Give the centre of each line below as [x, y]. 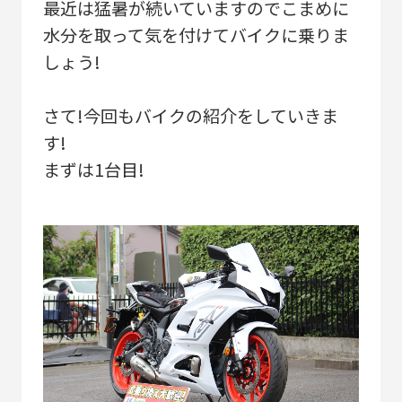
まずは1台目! [93, 169]
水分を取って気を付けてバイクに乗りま [196, 34]
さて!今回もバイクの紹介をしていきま [190, 115]
